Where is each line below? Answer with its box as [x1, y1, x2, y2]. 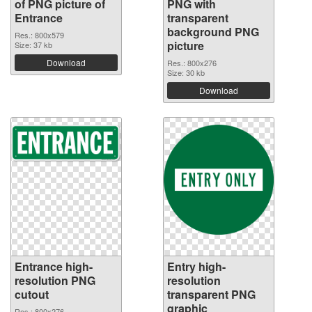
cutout [15, 286, 49, 302]
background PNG [167, 23, 259, 40]
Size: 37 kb [15, 38, 52, 50]
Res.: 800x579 [15, 29, 64, 40]
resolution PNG [15, 272, 95, 288]
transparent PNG [167, 286, 256, 302]
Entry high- [167, 258, 226, 274]
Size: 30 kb [167, 66, 205, 78]
